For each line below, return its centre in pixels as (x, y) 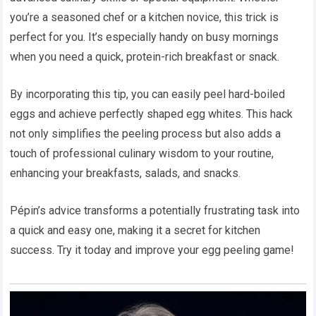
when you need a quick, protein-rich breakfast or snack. (145, 56)
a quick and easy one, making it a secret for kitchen (135, 230)
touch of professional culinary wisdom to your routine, (142, 153)
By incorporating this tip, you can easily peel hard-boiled (148, 94)
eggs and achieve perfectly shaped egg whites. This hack (152, 114)
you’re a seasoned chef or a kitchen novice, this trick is (145, 17)
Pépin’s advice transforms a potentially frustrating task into (155, 210)
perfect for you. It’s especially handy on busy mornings (145, 37)
